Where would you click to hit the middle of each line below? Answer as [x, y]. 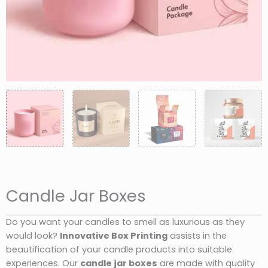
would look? [33, 235]
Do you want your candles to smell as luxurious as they [125, 222]
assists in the [197, 235]
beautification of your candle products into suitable [119, 249]
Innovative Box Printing [114, 235]
